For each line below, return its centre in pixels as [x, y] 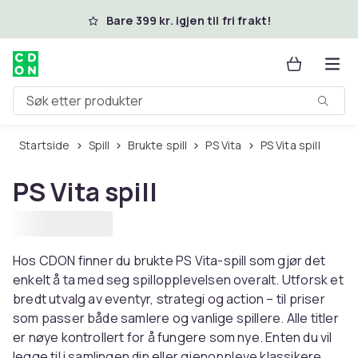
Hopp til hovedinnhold [103, 18]
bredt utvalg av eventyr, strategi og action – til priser [169, 299]
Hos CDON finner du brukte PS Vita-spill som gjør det [169, 261]
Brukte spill [161, 145]
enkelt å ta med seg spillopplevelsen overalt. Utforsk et [178, 280]
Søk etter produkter [71, 107]
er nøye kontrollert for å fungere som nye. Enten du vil [173, 337]
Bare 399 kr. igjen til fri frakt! [189, 20]
